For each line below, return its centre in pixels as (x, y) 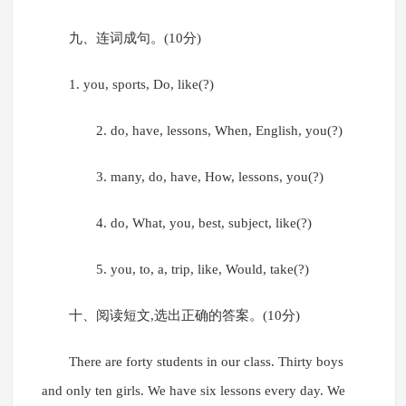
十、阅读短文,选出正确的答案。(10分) (184, 316)
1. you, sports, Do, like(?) (141, 85)
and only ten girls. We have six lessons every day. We (193, 391)
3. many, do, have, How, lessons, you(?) (196, 177)
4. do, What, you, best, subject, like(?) (190, 223)
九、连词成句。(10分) (135, 39)
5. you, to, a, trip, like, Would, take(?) (188, 270)
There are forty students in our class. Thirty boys (206, 362)
